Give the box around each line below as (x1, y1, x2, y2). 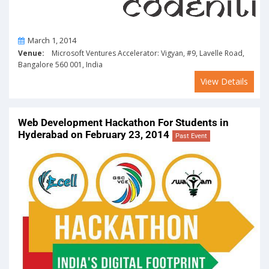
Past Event (175, 132, 207, 141)
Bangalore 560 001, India (18, 59, 103, 70)
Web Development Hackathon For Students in (18, 116, 229, 129)
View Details (201, 76, 248, 88)
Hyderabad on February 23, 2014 (18, 128, 169, 141)
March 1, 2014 (28, 35, 76, 46)
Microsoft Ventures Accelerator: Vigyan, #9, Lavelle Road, (44, 48, 244, 59)
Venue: (18, 48, 44, 59)
